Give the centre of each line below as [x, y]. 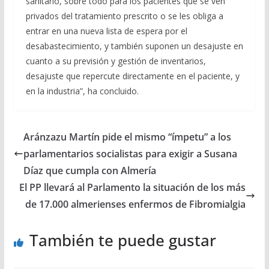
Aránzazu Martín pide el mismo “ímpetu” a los [127, 137]
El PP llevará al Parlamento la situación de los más [133, 187]
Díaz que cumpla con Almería [89, 171]
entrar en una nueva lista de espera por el [106, 31]
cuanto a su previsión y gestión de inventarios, [116, 61]
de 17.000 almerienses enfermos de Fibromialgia [136, 204]
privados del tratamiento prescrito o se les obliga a [124, 16]
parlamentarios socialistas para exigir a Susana [130, 154]
